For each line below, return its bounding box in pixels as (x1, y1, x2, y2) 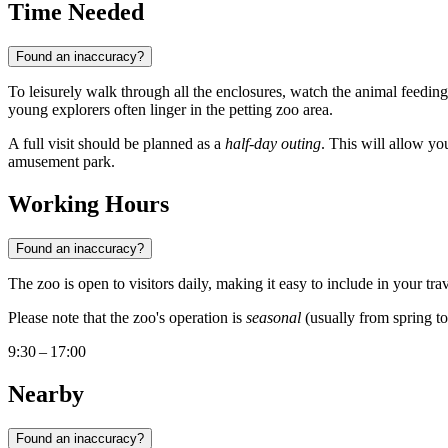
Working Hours (8, 191, 169, 218)
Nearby (8, 381, 84, 408)
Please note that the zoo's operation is (8, 309, 246, 327)
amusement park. (8, 153, 115, 171)
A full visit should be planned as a (8, 135, 225, 153)
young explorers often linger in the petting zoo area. (8, 101, 333, 119)
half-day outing (225, 135, 321, 153)
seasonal (246, 309, 301, 327)
